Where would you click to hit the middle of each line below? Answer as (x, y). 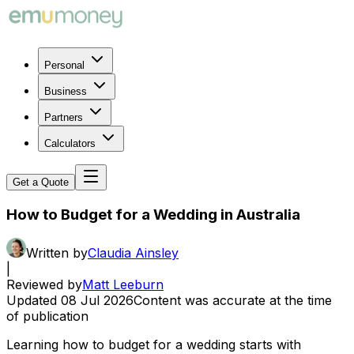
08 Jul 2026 (97, 301)
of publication (47, 316)
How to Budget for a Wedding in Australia (153, 214)
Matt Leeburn (123, 285)
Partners (64, 117)
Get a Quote (41, 182)
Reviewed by (44, 285)
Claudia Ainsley (133, 253)
